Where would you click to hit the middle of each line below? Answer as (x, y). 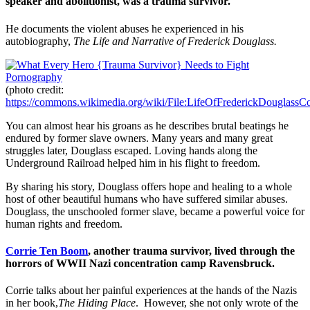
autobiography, (39, 41)
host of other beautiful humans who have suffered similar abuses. (147, 199)
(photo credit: (35, 89)
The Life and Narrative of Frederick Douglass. (175, 41)
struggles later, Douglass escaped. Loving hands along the (131, 150)
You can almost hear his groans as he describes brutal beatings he (147, 125)
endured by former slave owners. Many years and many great (139, 138)
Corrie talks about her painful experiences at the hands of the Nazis (151, 291)
